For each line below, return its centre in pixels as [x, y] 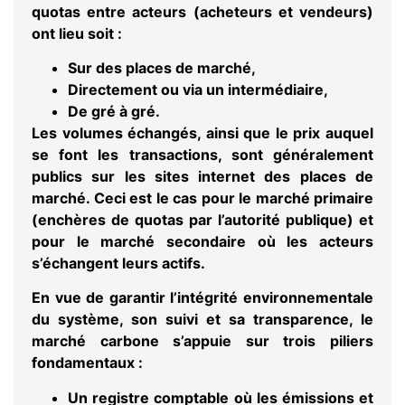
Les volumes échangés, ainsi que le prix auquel [202, 132]
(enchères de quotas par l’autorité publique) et [202, 219]
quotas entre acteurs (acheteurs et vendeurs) [202, 11]
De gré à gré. [114, 111]
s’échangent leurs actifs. [118, 263]
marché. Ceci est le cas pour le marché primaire [202, 198]
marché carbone [95, 341]
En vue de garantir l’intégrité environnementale [202, 298]
